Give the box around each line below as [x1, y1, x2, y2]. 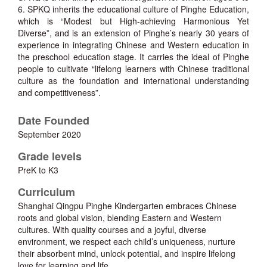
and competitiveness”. [18, 86, 101, 99]
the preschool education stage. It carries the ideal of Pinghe [18, 51, 249, 63]
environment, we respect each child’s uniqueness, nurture [18, 235, 235, 248]
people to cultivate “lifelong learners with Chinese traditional [18, 63, 249, 75]
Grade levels [18, 148, 82, 164]
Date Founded [18, 113, 89, 129]
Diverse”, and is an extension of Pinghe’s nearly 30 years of [18, 27, 249, 39]
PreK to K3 [18, 164, 58, 176]
